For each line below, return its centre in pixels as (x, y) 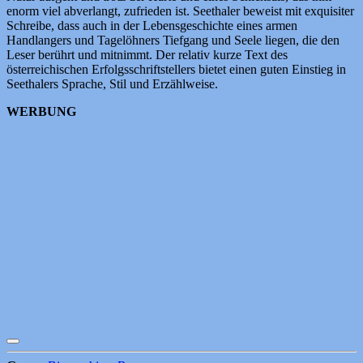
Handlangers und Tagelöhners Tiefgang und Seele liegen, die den (173, 40)
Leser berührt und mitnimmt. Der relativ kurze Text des (147, 54)
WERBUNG (41, 111)
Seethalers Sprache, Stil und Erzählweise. (112, 83)
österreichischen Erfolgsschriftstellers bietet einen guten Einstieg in (176, 69)
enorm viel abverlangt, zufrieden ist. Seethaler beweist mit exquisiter (180, 11)
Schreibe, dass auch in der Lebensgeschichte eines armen (152, 25)
